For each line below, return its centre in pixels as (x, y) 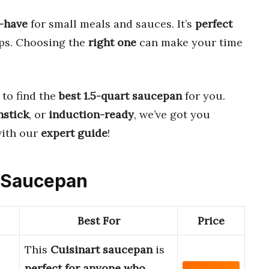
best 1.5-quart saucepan (120, 95)
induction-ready (91, 114)
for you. (204, 95)
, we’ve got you (172, 114)
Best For (98, 221)
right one (112, 42)
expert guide (74, 133)
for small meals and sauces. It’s (111, 23)
